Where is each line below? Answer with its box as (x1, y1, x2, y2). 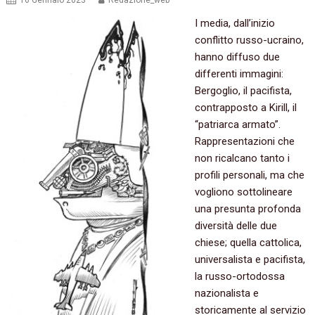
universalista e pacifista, (194, 253, 305, 266)
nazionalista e (194, 287, 259, 300)
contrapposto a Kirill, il (194, 101, 297, 115)
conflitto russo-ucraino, (194, 34, 304, 47)
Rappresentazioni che (194, 135, 295, 148)
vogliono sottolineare (194, 186, 292, 199)
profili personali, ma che (194, 169, 304, 182)
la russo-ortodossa (194, 270, 285, 283)
